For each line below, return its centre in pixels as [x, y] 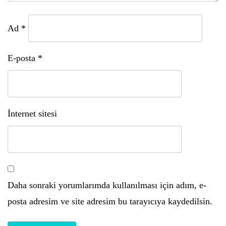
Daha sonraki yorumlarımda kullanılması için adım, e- [107, 185]
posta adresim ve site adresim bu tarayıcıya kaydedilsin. [110, 201]
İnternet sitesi [32, 114]
